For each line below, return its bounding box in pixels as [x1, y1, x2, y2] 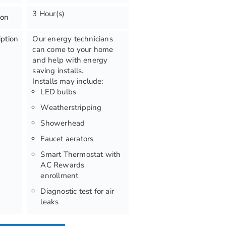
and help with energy [32, 55, 108, 65]
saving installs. [32, 66, 84, 76]
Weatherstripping [40, 102, 102, 112]
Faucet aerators [40, 134, 94, 144]
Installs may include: [32, 76, 103, 86]
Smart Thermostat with [40, 149, 121, 159]
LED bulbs [40, 87, 77, 97]
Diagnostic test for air [40, 186, 114, 196]
